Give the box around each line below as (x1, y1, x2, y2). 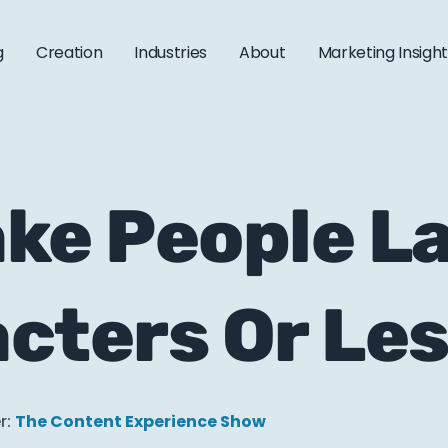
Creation (35, 41, 103, 64)
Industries (134, 41, 208, 64)
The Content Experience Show (15, 410, 266, 433)
